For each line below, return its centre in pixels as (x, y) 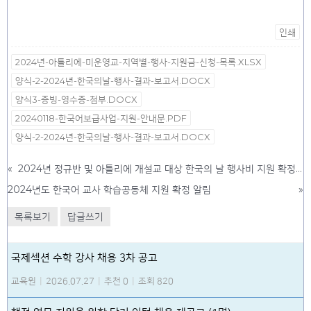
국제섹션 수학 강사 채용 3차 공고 (84, 258)
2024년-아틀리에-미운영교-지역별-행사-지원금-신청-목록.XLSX (138, 62)
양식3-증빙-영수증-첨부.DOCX (76, 100)
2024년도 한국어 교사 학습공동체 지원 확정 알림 (109, 190)
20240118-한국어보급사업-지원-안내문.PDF (101, 118)
